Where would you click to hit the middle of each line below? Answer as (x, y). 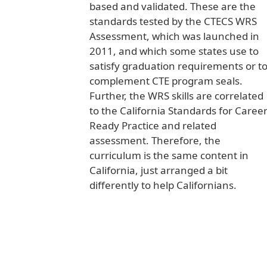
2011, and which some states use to (174, 51)
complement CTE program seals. (166, 81)
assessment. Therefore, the (155, 141)
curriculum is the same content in (169, 156)
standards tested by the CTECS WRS (173, 21)
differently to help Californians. (163, 185)
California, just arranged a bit (159, 170)
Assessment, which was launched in (174, 36)
